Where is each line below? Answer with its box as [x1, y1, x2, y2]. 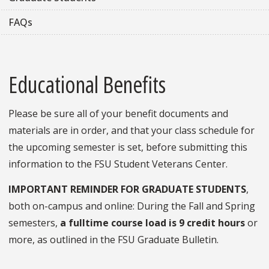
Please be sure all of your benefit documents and [8, 107, 228, 121]
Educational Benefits [8, 68, 166, 100]
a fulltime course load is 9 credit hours [60, 216, 245, 230]
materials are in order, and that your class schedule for [8, 124, 255, 138]
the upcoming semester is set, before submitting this [8, 141, 247, 154]
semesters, [8, 216, 60, 230]
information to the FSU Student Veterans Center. [8, 157, 228, 171]
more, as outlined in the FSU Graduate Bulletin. [8, 233, 219, 247]
